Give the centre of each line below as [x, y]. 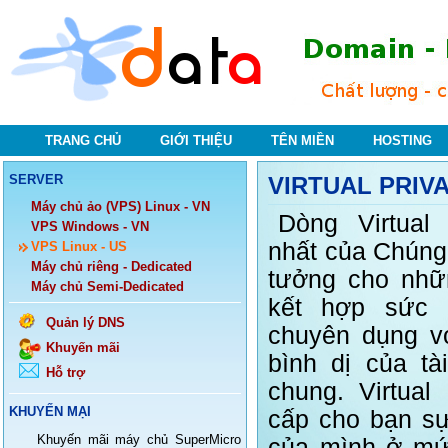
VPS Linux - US [79, 246]
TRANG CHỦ [83, 140]
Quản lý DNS [85, 322]
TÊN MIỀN [302, 140]
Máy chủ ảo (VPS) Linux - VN [120, 206]
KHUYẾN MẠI [50, 411]
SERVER [36, 179]
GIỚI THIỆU [196, 140]
